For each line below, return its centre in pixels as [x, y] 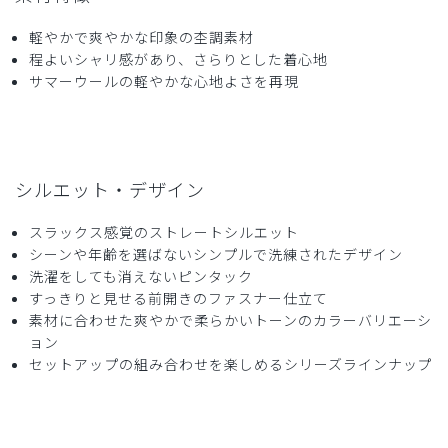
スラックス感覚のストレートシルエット [164, 231]
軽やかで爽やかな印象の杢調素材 [141, 36]
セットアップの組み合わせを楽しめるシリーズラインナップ [231, 363]
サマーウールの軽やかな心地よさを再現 [164, 80]
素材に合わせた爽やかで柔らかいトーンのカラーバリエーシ [231, 319]
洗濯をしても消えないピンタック [141, 275]
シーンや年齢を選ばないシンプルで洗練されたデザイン [216, 253]
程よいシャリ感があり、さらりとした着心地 [178, 58]
